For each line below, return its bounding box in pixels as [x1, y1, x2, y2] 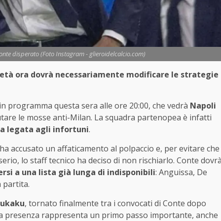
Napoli [190, 100, 216, 111]
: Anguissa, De [155, 166, 207, 178]
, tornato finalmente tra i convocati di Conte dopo [25, 197, 206, 209]
